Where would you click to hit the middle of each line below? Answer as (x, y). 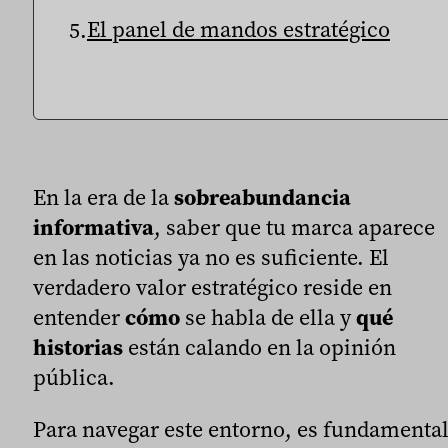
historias (78, 346)
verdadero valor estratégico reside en (212, 286)
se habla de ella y (268, 316)
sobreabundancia (262, 196)
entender (79, 316)
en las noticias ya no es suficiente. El (211, 256)
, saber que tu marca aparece (294, 226)
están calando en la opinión (259, 346)
